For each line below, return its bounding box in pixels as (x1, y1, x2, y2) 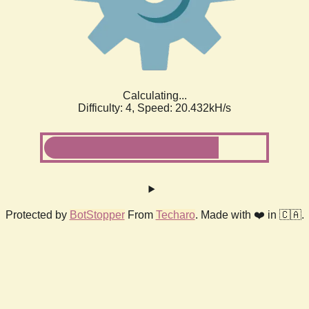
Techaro (155, 208, 195, 221)
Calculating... (122, 89, 187, 101)
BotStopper (69, 208, 125, 221)
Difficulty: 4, (78, 101, 137, 114)
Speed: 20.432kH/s (137, 101, 231, 114)
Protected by (5, 208, 70, 221)
